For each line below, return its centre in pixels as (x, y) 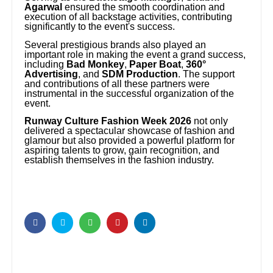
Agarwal (44, 7)
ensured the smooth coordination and (144, 7)
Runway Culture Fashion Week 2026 (108, 121)
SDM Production (140, 74)
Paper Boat (155, 64)
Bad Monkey (96, 64)
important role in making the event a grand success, (135, 54)
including (46, 64)
